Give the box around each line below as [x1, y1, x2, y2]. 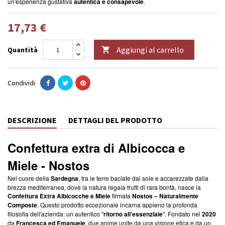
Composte [8, 200, 37, 209]
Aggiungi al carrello [117, 44, 184, 55]
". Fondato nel [163, 209, 202, 218]
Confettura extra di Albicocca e [8, 139, 185, 156]
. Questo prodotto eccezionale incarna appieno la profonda [37, 200, 197, 209]
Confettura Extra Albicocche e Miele [8, 191, 110, 200]
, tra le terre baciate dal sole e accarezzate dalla [78, 173, 208, 182]
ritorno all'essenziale [103, 209, 163, 218]
